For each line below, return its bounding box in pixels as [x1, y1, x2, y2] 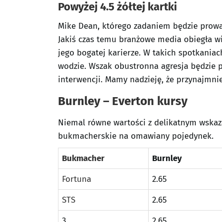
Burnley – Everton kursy [58, 94, 187, 108]
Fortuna [62, 174, 91, 184]
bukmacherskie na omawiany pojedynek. [58, 131, 214, 141]
